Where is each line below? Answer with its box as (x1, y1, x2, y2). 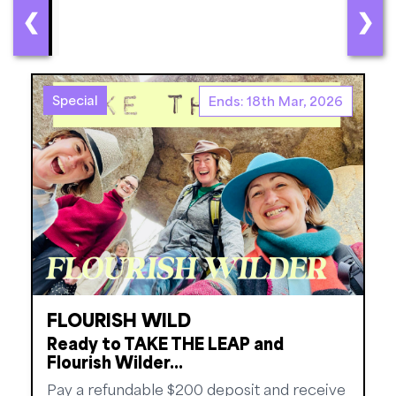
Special (52, 91, 98, 108)
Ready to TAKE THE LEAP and (47, 331, 284, 354)
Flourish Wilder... (47, 350, 183, 372)
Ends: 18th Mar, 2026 (209, 92, 343, 109)
